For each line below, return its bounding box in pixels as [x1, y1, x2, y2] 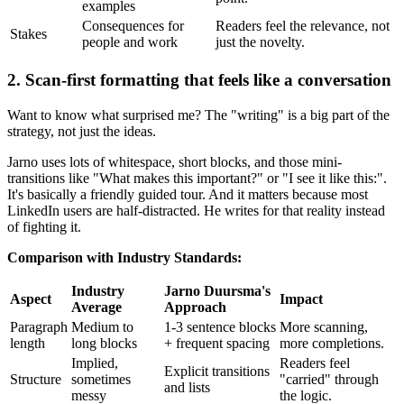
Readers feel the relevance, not [216, 18, 390, 34]
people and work [82, 34, 178, 50]
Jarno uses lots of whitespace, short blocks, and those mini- [7, 153, 342, 170]
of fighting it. [7, 218, 81, 234]
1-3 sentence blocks [164, 318, 276, 335]
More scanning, [280, 318, 368, 335]
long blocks [71, 335, 137, 351]
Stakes [10, 26, 47, 42]
